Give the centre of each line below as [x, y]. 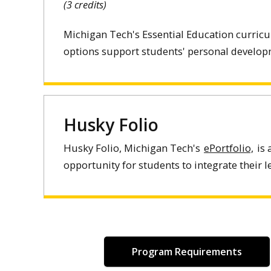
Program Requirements [187, 252]
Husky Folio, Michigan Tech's [133, 148]
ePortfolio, [229, 148]
